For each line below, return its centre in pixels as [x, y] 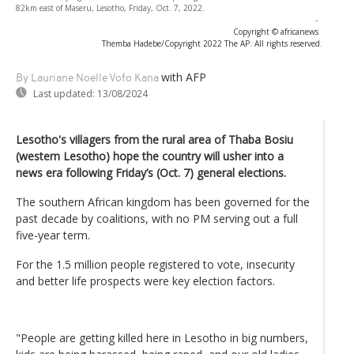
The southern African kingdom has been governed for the [163, 201]
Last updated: [64, 93]
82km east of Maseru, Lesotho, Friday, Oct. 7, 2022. [110, 8]
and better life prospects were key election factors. [145, 281]
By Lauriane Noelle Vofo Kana [87, 78]
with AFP [184, 77]
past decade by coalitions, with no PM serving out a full [157, 218]
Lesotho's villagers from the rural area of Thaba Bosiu [154, 139]
